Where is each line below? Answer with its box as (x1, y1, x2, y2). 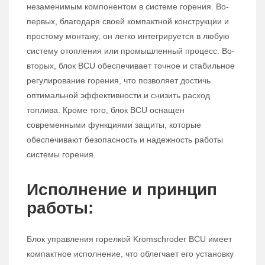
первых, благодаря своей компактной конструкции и (27, 17, 229, 27)
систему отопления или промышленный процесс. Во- (27, 46, 235, 56)
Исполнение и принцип (27, 180, 217, 199)
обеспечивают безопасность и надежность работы (27, 135, 223, 145)
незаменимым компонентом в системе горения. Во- (27, 2, 229, 12)
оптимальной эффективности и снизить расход (27, 91, 210, 101)
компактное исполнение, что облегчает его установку (27, 249, 234, 259)
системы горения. (27, 150, 96, 160)
